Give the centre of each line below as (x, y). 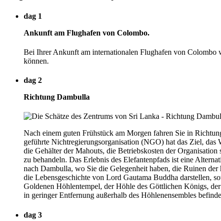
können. (36, 61)
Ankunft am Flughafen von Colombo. (87, 33)
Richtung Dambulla (57, 97)
